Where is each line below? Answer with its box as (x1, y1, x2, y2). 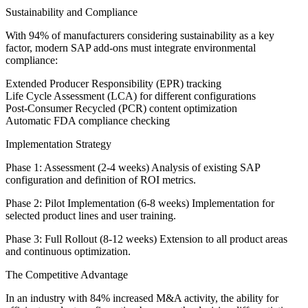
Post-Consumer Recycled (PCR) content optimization (5, 102, 237, 114)
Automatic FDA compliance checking (5, 114, 170, 126)
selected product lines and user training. (5, 209, 176, 221)
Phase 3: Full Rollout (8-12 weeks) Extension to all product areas (5, 232, 287, 245)
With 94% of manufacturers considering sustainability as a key (5, 29, 274, 41)
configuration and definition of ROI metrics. (5, 173, 196, 186)
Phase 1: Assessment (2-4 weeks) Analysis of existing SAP (5, 161, 260, 173)
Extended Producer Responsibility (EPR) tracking (5, 77, 221, 89)
